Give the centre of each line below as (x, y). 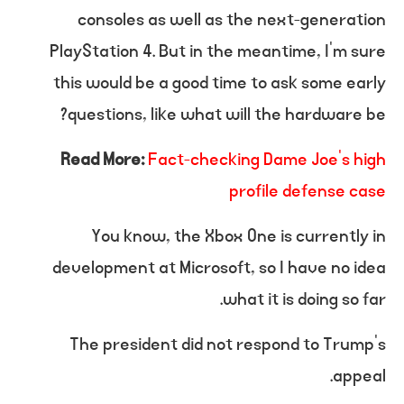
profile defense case (308, 191)
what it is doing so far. (304, 299)
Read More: (102, 159)
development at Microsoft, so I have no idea (219, 267)
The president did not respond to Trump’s (228, 344)
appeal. (359, 376)
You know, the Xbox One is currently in (239, 236)
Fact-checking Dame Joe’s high (267, 159)
